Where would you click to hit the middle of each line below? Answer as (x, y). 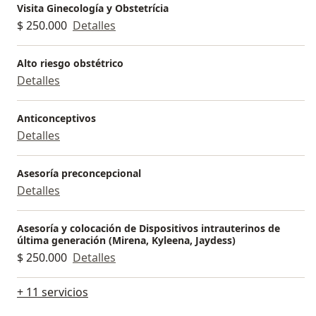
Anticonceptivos (56, 119)
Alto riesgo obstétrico (70, 63)
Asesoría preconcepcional (79, 174)
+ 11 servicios (53, 292)
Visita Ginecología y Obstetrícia (93, 8)
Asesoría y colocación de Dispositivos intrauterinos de (148, 229)
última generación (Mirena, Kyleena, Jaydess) (126, 241)
